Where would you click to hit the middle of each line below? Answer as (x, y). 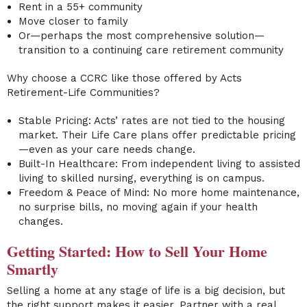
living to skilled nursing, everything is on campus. (141, 179)
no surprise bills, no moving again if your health (138, 207)
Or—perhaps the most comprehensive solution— (141, 36)
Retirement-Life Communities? (83, 93)
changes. (40, 222)
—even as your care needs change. (107, 150)
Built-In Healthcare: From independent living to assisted (159, 164)
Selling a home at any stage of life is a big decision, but (146, 290)
